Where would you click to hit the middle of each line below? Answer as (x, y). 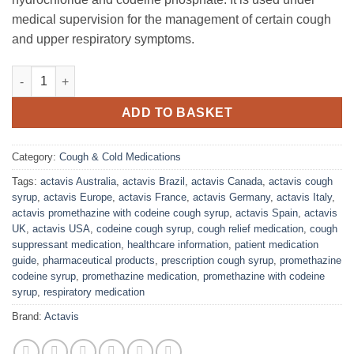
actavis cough (301, 182)
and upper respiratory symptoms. (103, 40)
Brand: (28, 317)
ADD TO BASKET (177, 113)
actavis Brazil (154, 182)
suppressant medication (66, 245)
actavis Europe (78, 198)
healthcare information (178, 245)
